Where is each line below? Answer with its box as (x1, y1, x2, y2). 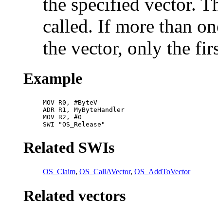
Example (23, 70, 82, 88)
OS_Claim (43, 167, 75, 176)
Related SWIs (23, 138, 114, 156)
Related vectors (23, 187, 126, 205)
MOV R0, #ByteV (43, 98, 97, 106)
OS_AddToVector (134, 167, 190, 176)
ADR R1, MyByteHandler (43, 106, 125, 113)
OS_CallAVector (79, 167, 130, 176)
